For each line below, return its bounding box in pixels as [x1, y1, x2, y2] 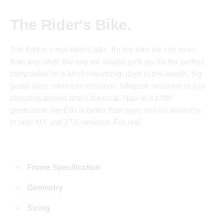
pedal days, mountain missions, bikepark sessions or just [10, 82, 205, 91]
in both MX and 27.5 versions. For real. [10, 118, 143, 127]
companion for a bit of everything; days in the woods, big [10, 70, 202, 78]
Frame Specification [27, 163, 101, 172]
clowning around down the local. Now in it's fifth [10, 94, 173, 103]
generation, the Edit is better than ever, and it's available [10, 106, 201, 115]
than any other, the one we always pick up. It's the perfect [10, 58, 204, 66]
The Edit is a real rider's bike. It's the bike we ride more [10, 46, 197, 54]
